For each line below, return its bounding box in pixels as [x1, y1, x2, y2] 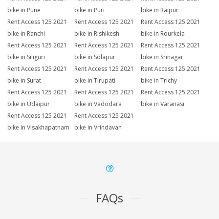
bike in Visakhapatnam [7, 123, 69, 132]
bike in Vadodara [74, 100, 122, 109]
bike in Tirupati [74, 76, 115, 85]
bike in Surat [7, 76, 41, 85]
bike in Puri [74, 6, 105, 15]
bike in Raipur [141, 6, 179, 15]
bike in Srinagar [141, 53, 184, 62]
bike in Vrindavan [74, 123, 122, 132]
